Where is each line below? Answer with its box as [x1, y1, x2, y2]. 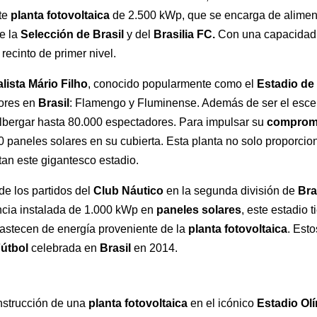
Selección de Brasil [21, 28, 125, 41]
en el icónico [188, 297, 258, 310]
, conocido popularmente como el [88, 78, 258, 91]
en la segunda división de [166, 185, 299, 197]
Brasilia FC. [154, 28, 219, 41]
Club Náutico [93, 185, 167, 197]
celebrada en [28, 242, 100, 255]
